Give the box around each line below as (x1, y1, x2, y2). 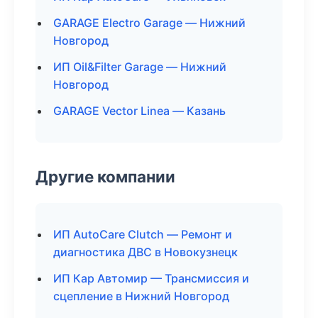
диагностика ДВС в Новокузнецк (53, 245, 238, 259)
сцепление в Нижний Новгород (53, 289, 229, 303)
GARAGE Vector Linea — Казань (53, 104, 226, 118)
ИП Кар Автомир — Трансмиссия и (53, 271, 249, 285)
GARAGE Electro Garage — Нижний (53, 16, 246, 30)
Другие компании (35, 167, 175, 186)
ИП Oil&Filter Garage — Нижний (53, 60, 226, 74)
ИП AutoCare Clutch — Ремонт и (53, 227, 232, 241)
